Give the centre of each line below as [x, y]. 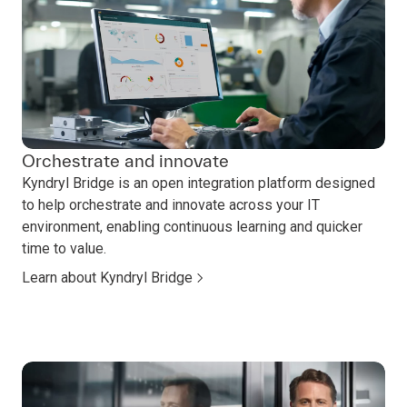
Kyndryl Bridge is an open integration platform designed [199, 183]
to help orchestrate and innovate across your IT [171, 204]
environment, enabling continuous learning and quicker [192, 226]
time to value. [64, 248]
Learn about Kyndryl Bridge [107, 277]
